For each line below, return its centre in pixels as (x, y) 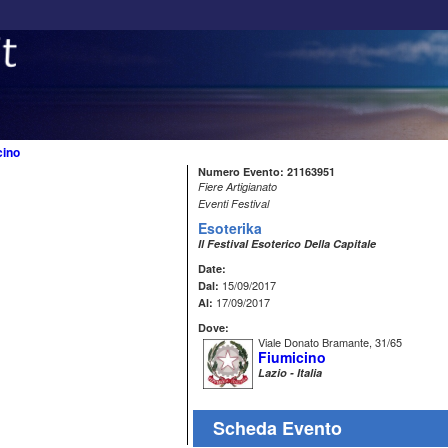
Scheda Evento (277, 428)
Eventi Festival (233, 203)
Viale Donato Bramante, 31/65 (330, 342)
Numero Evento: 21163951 (266, 171)
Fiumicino (292, 357)
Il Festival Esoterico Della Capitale (287, 243)
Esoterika (230, 228)
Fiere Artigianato (237, 186)
